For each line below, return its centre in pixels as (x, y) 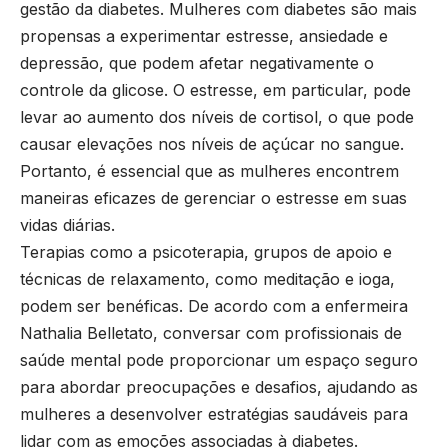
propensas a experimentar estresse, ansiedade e (204, 35)
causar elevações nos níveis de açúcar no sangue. (212, 143)
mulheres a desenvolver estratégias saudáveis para (214, 413)
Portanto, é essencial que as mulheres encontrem (209, 170)
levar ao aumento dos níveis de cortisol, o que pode (217, 116)
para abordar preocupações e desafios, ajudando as (219, 386)
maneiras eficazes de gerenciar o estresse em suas (213, 197)
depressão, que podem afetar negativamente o (197, 62)
